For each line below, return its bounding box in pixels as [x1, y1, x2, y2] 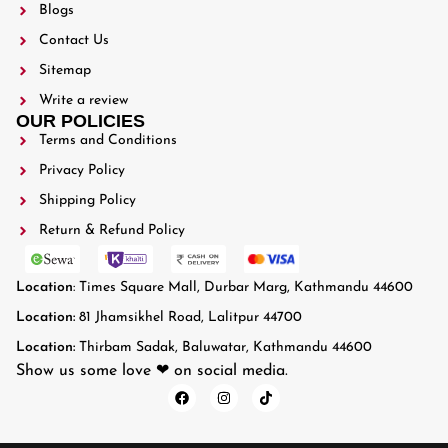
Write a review [38, 92, 128, 108]
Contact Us [38, 32, 109, 48]
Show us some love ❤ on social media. [16, 362, 288, 379]
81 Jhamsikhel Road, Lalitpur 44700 [79, 309, 302, 325]
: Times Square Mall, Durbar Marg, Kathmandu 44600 [73, 279, 413, 295]
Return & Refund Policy [38, 222, 185, 238]
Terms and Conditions [38, 132, 177, 148]
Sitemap [38, 62, 91, 78]
